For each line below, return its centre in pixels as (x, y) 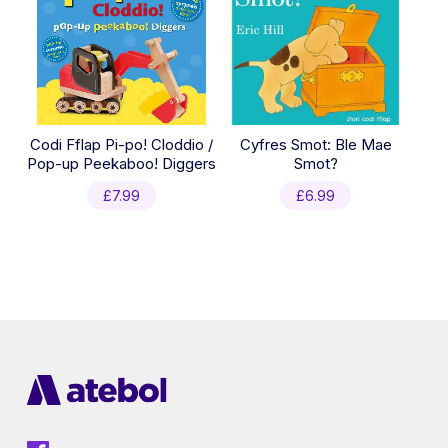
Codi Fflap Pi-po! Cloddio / (121, 144)
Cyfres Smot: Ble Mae (315, 144)
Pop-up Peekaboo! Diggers (121, 163)
